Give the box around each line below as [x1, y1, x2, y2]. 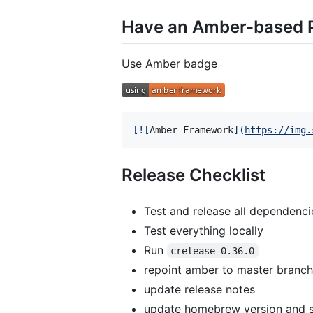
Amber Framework [150, 124, 233, 136]
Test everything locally [144, 223, 263, 238]
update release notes [144, 282, 255, 296]
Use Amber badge [122, 56, 217, 71]
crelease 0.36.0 [170, 245, 255, 256]
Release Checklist [122, 164, 265, 185]
